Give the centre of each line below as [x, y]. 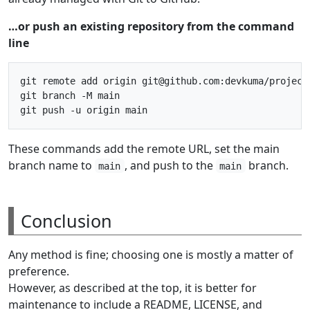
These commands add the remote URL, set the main [144, 148]
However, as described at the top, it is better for [133, 288]
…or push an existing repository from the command [151, 26]
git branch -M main [70, 95]
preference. [39, 271]
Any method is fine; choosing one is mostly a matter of [151, 254]
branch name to [52, 165]
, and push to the [170, 165]
